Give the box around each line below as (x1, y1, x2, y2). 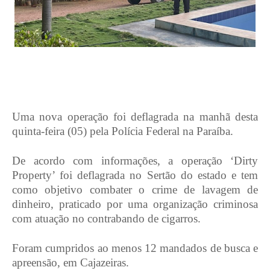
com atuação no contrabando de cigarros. (12, 212, 201, 225)
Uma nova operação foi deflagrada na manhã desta (12, 110, 258, 124)
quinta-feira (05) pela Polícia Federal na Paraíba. (12, 125, 233, 138)
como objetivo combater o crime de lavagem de (12, 183, 258, 196)
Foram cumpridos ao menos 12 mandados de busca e (12, 242, 258, 255)
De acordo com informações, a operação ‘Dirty (12, 154, 258, 168)
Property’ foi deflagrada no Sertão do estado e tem (12, 169, 258, 182)
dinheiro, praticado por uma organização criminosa (12, 198, 258, 211)
